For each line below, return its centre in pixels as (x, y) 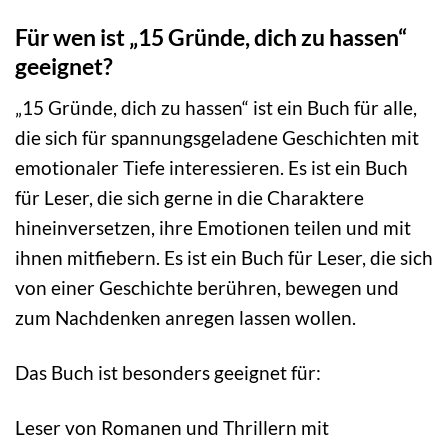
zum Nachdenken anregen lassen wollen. (185, 317)
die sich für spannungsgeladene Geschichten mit (217, 137)
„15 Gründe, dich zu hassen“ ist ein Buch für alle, (216, 107)
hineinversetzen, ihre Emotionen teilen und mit (213, 227)
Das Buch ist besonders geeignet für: (168, 372)
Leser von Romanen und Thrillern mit (172, 427)
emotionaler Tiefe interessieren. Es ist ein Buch (211, 167)
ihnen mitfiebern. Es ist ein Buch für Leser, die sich (224, 257)
